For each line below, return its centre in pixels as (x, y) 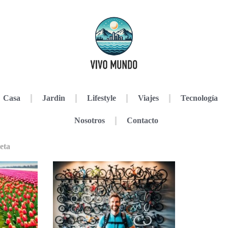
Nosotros (89, 120)
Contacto (142, 120)
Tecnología (199, 98)
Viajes (148, 98)
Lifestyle (101, 98)
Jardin (53, 98)
